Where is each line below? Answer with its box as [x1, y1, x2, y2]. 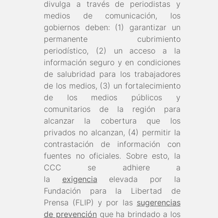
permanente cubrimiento [44, 34, 181, 44]
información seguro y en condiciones [44, 57, 181, 68]
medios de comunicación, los [44, 11, 181, 21]
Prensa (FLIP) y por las [44, 198, 137, 208]
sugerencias [136, 198, 181, 208]
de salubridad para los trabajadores [44, 69, 181, 79]
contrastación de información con [44, 139, 181, 149]
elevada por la [97, 174, 181, 184]
